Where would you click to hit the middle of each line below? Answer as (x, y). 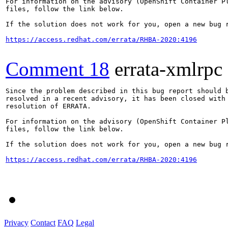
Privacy (16, 222)
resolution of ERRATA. (48, 106)
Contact (43, 222)
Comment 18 (58, 69)
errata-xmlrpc (168, 69)
